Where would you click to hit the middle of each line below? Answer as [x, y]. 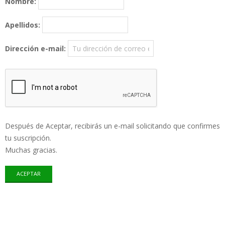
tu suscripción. [28, 138]
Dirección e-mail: [35, 49]
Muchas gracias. [31, 150]
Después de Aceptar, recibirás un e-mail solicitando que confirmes [113, 126]
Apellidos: [23, 25]
